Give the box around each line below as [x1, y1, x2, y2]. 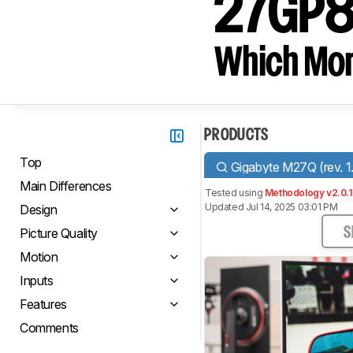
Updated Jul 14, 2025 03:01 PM [205, 201, 338, 213]
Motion [20, 249, 58, 265]
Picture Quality [20, 225, 98, 241]
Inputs [20, 273, 54, 288]
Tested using [205, 187, 265, 199]
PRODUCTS [204, 128, 269, 143]
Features [20, 296, 67, 312]
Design [20, 202, 58, 217]
